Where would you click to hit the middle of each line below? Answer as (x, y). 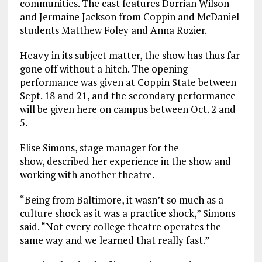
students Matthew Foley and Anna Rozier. (113, 30)
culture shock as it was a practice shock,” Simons (127, 213)
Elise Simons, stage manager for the (99, 148)
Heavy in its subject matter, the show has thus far (130, 56)
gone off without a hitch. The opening (104, 69)
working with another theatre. (87, 175)
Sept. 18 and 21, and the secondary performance (127, 96)
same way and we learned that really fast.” (114, 240)
